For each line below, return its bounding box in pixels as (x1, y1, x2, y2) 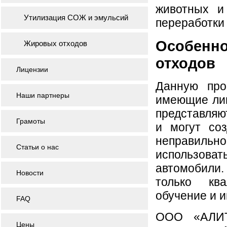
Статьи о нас (16, 143, 59, 151)
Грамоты (16, 117, 45, 125)
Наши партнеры (16, 91, 69, 99)
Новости (16, 169, 44, 177)
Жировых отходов (23, 39, 87, 48)
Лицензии (16, 65, 48, 73)
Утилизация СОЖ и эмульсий (23, 13, 128, 22)
